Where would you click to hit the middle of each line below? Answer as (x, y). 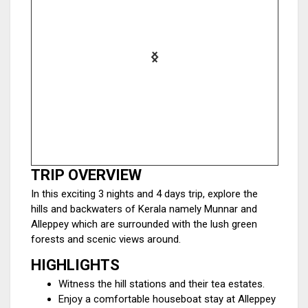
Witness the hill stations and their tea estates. (162, 284)
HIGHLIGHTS (75, 265)
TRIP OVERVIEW (86, 175)
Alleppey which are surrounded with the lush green (144, 224)
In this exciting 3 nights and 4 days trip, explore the (144, 194)
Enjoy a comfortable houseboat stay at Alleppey (167, 299)
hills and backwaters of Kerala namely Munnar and (144, 209)
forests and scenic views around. (106, 239)
